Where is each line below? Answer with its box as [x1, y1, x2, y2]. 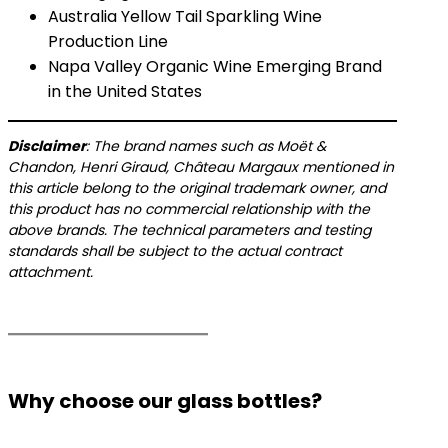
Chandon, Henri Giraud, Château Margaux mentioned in [8, 157, 394, 177]
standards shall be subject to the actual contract [8, 241, 342, 261]
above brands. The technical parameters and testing [8, 220, 371, 240]
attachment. [8, 262, 93, 282]
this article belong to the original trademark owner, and [8, 178, 386, 198]
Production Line [48, 30, 168, 53]
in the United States [48, 80, 202, 103]
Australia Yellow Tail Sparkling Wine [48, 5, 322, 28]
